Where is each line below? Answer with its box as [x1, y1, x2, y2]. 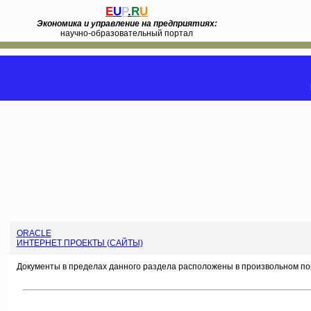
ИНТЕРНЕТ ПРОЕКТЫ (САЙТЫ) [16, 238, 143, 248]
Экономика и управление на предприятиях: [36, 19, 217, 28]
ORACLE [16, 228, 51, 238]
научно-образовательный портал [60, 28, 193, 38]
